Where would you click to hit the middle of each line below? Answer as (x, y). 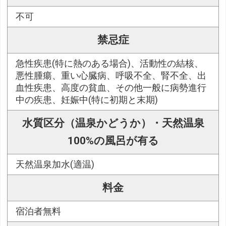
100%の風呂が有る (113, 141)
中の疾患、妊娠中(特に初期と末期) (87, 100)
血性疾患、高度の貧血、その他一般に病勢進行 (111, 88)
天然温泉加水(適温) (55, 165)
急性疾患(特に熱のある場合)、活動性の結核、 (110, 64)
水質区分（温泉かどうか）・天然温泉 (113, 123)
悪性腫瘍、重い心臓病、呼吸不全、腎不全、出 (111, 76)
